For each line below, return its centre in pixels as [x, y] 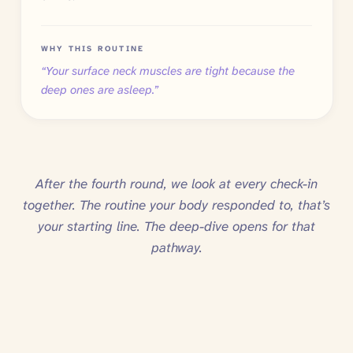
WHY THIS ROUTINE [93, 49]
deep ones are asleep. [97, 89]
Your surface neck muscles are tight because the [170, 71]
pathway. [176, 248]
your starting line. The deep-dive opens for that [176, 227]
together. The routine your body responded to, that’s [176, 205]
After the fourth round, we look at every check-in [176, 184]
